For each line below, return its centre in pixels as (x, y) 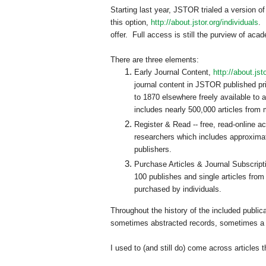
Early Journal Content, (174, 72)
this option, (131, 23)
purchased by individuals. (178, 189)
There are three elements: (155, 60)
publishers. (153, 150)
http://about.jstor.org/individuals (205, 23)
